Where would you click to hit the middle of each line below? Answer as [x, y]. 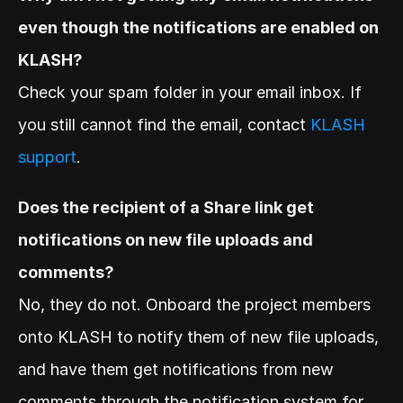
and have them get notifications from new [176, 370]
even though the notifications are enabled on [198, 28]
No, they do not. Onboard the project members [194, 305]
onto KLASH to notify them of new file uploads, [198, 337]
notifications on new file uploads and [166, 240]
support [47, 157]
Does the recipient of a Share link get [166, 208]
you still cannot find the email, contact [164, 125]
